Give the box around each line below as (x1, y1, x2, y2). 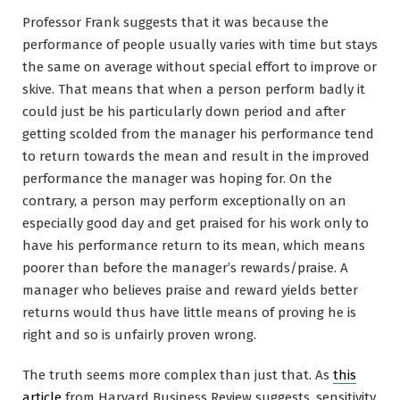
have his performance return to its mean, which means (22, 237, 365, 254)
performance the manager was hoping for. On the (22, 170, 332, 187)
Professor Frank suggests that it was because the (22, 13, 329, 30)
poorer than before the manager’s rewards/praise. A (22, 259, 348, 276)
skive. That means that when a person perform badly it (22, 80, 365, 97)
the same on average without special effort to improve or (22, 58, 377, 75)
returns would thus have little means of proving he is (22, 304, 356, 321)
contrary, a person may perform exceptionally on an (22, 192, 346, 209)
